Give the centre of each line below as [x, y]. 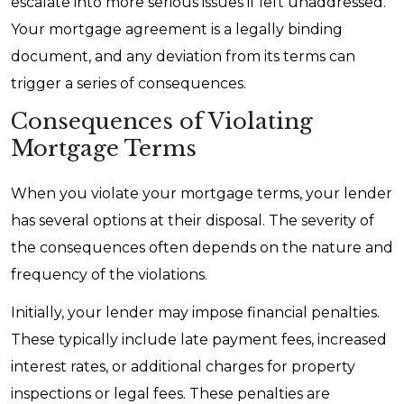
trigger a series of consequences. [129, 83]
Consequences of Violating [162, 121]
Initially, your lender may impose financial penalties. [195, 312]
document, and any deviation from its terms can [183, 56]
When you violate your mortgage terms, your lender [202, 193]
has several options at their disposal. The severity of [193, 220]
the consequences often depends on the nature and [202, 248]
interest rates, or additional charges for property [183, 367]
